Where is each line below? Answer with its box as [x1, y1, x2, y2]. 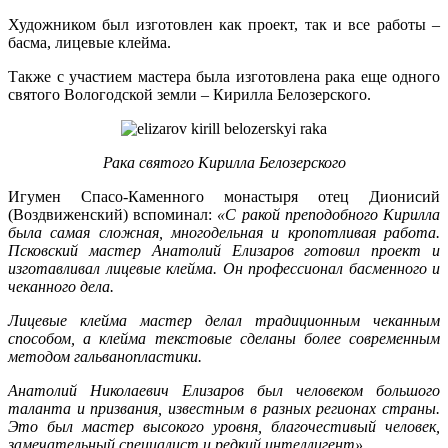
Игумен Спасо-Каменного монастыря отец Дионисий [8, 188, 440, 206]
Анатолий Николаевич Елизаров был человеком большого [8, 382, 440, 400]
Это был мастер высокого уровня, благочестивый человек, [8, 418, 440, 436]
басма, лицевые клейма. [8, 34, 171, 52]
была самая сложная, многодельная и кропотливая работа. [8, 224, 440, 242]
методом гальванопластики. [8, 348, 206, 366]
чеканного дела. [8, 278, 114, 296]
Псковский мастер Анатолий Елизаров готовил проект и [8, 242, 440, 260]
